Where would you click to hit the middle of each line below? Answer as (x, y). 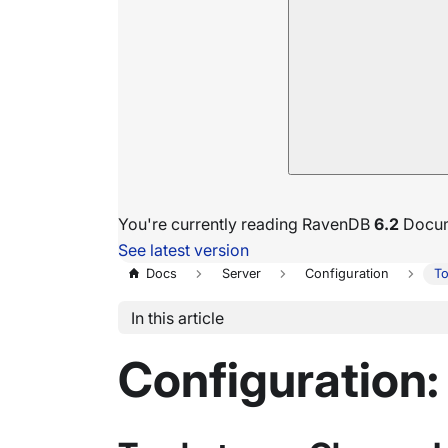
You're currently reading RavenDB (246, 224)
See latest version (183, 250)
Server (241, 274)
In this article (177, 317)
